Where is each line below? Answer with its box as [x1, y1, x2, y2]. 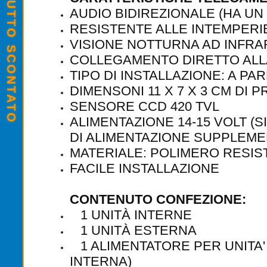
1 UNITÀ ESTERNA [70, 223, 197, 238]
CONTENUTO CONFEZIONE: [70, 192, 246, 207]
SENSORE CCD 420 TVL [70, 99, 219, 114]
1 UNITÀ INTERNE [70, 207, 192, 223]
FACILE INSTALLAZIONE [70, 161, 219, 176]
